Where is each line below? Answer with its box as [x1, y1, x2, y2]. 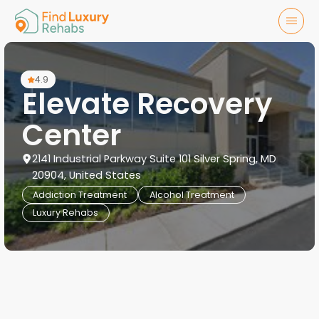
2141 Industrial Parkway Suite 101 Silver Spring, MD [32, 151, 277, 166]
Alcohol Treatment [149, 188, 234, 201]
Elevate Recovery [21, 83, 273, 124]
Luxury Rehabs [33, 206, 99, 219]
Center [21, 114, 122, 155]
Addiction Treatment [33, 188, 127, 201]
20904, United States [32, 167, 142, 182]
